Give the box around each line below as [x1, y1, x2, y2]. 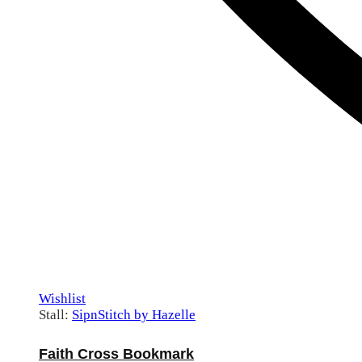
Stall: [39, 307, 72, 323]
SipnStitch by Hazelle [72, 307, 196, 323]
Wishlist [39, 291, 86, 307]
